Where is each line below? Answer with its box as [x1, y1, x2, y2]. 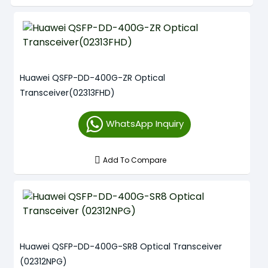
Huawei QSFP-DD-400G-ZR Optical [20, 72, 165, 84]
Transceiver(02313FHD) [20, 87, 115, 99]
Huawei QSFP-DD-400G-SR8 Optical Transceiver [20, 240, 222, 252]
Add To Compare [103, 155, 167, 165]
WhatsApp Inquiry [105, 117, 184, 130]
